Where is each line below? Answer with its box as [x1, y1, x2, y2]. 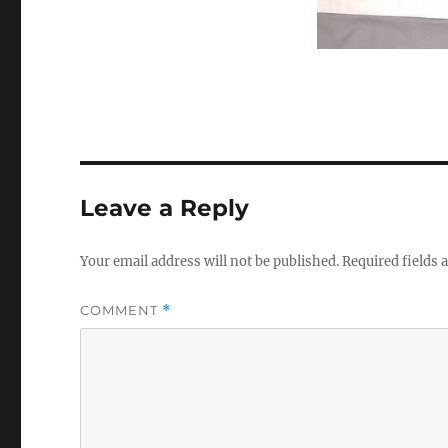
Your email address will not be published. [80, 253, 340, 271]
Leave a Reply [80, 194, 250, 223]
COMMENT [80, 302, 163, 319]
